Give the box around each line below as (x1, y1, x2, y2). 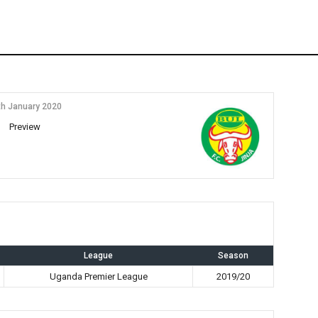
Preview (9, 121, 40, 132)
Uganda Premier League (49, 271, 148, 282)
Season (217, 251, 248, 261)
